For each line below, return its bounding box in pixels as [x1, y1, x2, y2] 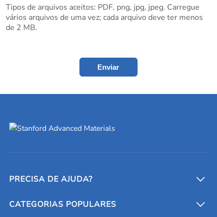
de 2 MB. [5, 22, 37, 33]
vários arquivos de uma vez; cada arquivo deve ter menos [5, 12, 203, 23]
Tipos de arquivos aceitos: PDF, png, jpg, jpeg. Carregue [5, 2, 200, 13]
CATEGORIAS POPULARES [9, 199, 117, 210]
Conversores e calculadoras [19, 199, 115, 210]
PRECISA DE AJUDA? [9, 173, 93, 185]
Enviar [97, 62, 120, 71]
